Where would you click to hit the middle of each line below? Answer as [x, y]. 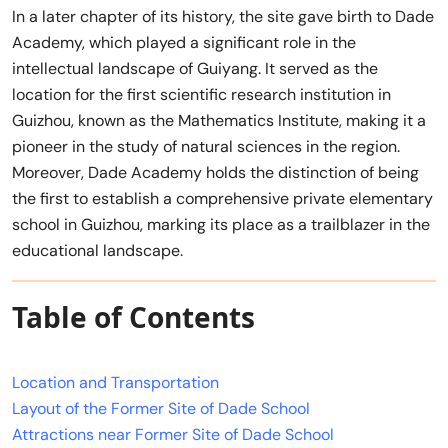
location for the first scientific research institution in [201, 95]
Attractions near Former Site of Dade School [173, 435]
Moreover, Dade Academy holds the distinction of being [215, 173]
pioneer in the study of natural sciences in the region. [206, 147]
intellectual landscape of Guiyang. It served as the [195, 69]
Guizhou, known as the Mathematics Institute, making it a [219, 121]
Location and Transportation [115, 383]
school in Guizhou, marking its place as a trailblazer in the [221, 225]
